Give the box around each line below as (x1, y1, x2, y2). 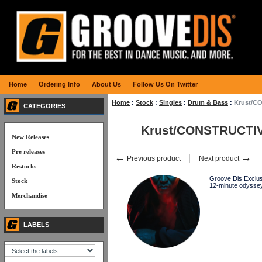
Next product (199, 154, 241, 163)
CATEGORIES (23, 102, 65, 109)
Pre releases (12, 148, 45, 155)
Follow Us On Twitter (133, 81, 198, 88)
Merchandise (12, 192, 47, 199)
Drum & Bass (188, 99, 228, 106)
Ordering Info (39, 81, 80, 88)
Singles (159, 99, 182, 106)
